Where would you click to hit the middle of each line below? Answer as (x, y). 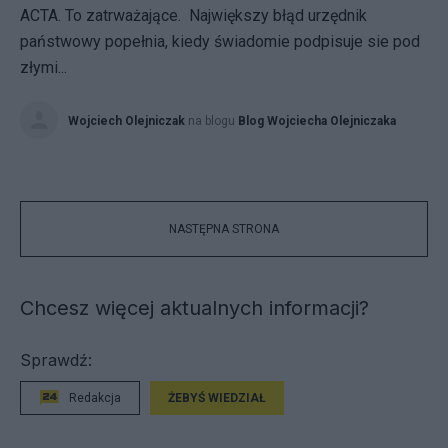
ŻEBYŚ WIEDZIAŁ (217, 398)
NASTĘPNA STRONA (224, 229)
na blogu (213, 121)
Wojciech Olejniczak (126, 121)
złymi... (43, 67)
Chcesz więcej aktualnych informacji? (194, 308)
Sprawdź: (56, 360)
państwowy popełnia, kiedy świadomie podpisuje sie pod (220, 41)
